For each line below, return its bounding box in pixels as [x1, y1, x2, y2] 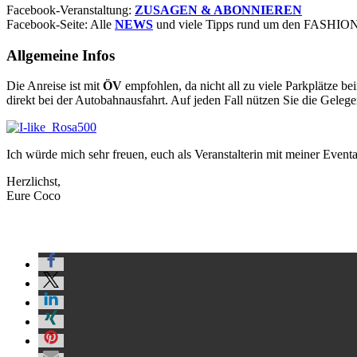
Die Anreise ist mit [6, 79, 103, 93]
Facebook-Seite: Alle [6, 17, 115, 31]
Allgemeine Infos [6, 46, 115, 64]
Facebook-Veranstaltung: [6, 2, 135, 17]
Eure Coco [6, 189, 61, 203]
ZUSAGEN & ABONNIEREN [135, 2, 302, 17]
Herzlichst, [6, 175, 61, 189]
